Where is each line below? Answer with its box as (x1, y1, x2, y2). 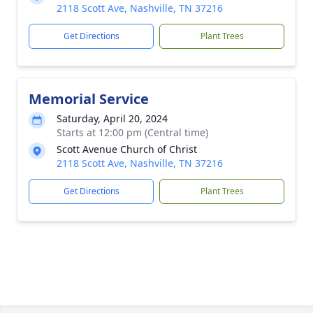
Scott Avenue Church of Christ (57, 143, 197, 156)
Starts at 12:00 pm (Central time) (57, 126, 208, 140)
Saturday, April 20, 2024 (57, 112, 168, 126)
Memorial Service (29, 89, 149, 109)
